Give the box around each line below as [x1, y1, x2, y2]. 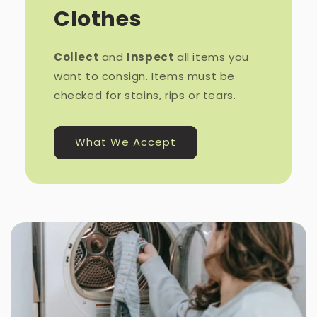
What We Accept [74, 134, 176, 150]
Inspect [127, 49, 174, 64]
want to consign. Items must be [53, 68, 235, 83]
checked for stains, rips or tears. [53, 87, 236, 103]
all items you [173, 49, 249, 64]
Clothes [53, 4, 142, 34]
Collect [53, 49, 99, 64]
